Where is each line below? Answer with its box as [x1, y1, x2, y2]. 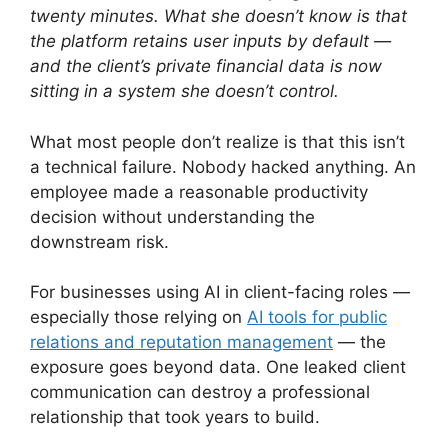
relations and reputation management [30, 332, 333, 353]
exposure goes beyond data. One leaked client [30, 357, 406, 378]
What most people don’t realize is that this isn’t [30, 131, 405, 152]
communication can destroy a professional [30, 382, 370, 403]
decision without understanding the [30, 206, 315, 227]
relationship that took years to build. [30, 407, 320, 428]
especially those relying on [30, 307, 247, 328]
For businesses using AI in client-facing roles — [30, 282, 410, 303]
